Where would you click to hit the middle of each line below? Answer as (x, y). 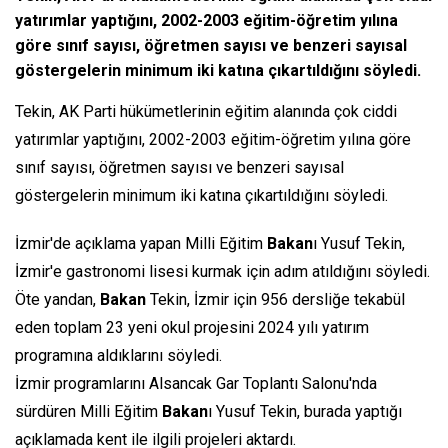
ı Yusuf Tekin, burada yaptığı (305, 412)
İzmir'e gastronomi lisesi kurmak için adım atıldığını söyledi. (222, 272)
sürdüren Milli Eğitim (88, 412)
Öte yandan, (57, 300)
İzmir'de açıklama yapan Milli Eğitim (141, 244)
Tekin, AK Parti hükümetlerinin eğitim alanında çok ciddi (206, 112)
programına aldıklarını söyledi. (118, 356)
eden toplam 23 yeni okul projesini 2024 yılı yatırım (192, 328)
